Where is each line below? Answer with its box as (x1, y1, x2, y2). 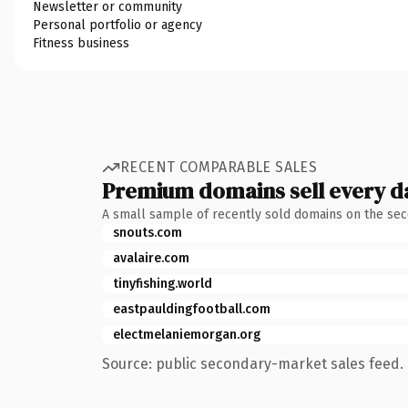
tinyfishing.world (113, 275, 212, 291)
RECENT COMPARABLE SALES (120, 158, 318, 176)
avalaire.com (113, 250, 189, 266)
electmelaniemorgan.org (113, 326, 260, 342)
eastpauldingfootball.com (113, 301, 270, 317)
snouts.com (113, 224, 182, 240)
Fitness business (33, 35, 129, 51)
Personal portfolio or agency (33, 16, 202, 33)
